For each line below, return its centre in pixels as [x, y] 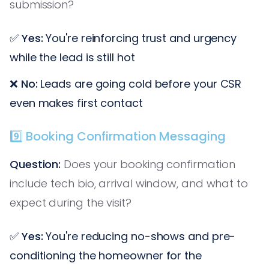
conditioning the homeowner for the [106, 255]
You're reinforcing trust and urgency [140, 38]
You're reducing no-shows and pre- [139, 236]
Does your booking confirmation [148, 164]
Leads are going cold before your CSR [140, 83]
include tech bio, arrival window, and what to [129, 183]
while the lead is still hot [72, 57]
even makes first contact [76, 103]
